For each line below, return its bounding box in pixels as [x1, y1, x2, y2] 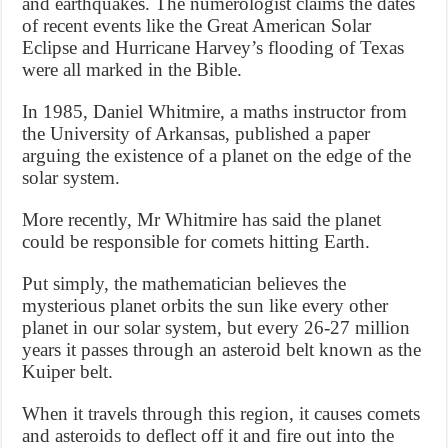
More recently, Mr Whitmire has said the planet [22, 208, 382, 230]
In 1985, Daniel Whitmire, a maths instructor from [22, 100, 408, 122]
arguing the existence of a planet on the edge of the [22, 144, 412, 166]
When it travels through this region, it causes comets [22, 402, 421, 424]
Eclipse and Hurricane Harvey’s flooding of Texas [22, 36, 405, 58]
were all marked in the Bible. [22, 58, 243, 80]
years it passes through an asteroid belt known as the [22, 338, 422, 360]
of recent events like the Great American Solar [22, 14, 372, 36]
